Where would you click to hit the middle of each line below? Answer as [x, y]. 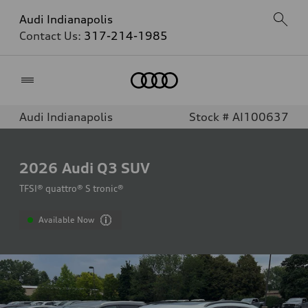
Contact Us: [52, 36]
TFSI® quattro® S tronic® [71, 188]
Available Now [67, 220]
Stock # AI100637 [239, 117]
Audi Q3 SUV [106, 168]
